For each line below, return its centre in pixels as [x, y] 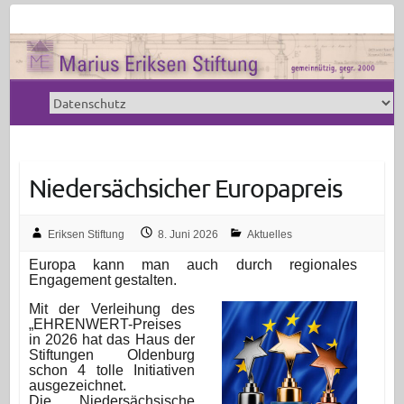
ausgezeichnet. [77, 386]
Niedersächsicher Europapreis [185, 188]
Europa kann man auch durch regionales [193, 265]
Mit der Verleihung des [111, 309]
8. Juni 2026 [188, 235]
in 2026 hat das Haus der [111, 340]
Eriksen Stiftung [86, 235]
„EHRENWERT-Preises [105, 325]
